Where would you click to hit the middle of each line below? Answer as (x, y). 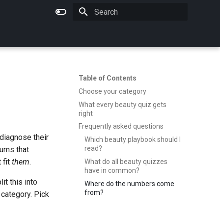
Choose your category (112, 91)
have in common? (112, 170)
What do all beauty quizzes (126, 161)
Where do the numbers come (129, 183)
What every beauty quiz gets (123, 104)
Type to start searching (127, 29)
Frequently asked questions (121, 126)
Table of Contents (108, 78)
